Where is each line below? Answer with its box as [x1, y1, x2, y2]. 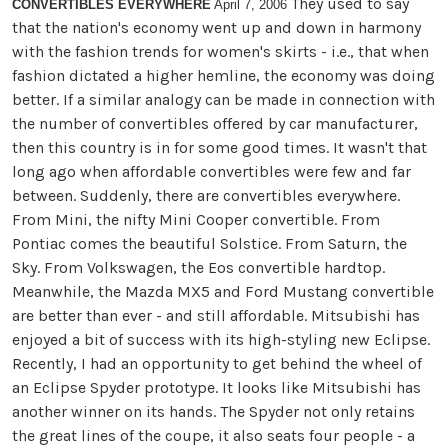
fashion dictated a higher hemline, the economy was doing [12, 65, 435, 85]
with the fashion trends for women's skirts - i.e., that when [12, 41, 429, 61]
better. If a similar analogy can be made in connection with [12, 89, 435, 109]
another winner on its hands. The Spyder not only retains [12, 401, 415, 421]
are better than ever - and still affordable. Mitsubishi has [12, 305, 420, 325]
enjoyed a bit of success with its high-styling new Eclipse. [12, 329, 430, 349]
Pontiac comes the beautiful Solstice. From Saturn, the [12, 233, 407, 253]
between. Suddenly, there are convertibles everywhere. [12, 185, 400, 205]
